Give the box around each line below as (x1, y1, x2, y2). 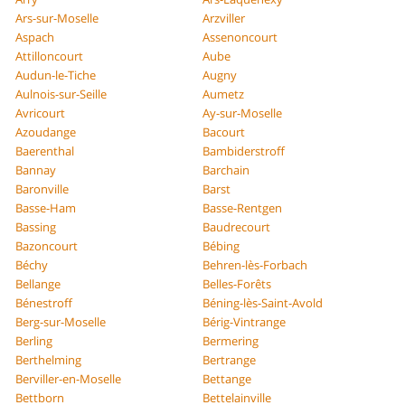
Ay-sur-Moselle (202, 104, 282, 121)
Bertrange (202, 351, 256, 368)
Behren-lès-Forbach (202, 256, 307, 273)
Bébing (202, 237, 240, 254)
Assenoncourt (202, 28, 278, 45)
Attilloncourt (15, 47, 84, 64)
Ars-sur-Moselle (15, 9, 99, 26)
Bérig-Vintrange (202, 313, 286, 330)
